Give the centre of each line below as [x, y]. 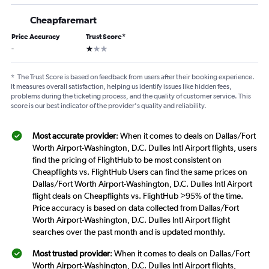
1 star [94, 48]
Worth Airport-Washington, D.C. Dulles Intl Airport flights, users [145, 148]
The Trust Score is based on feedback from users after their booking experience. [136, 77]
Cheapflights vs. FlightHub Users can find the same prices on [140, 172]
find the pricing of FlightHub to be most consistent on [127, 160]
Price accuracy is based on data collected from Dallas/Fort [136, 208]
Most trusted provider [71, 254]
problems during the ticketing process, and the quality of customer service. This [131, 96]
